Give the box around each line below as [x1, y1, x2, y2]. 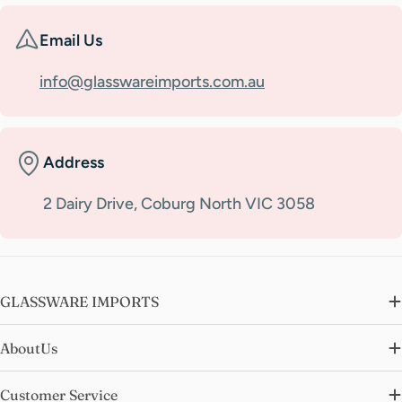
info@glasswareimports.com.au [39, 71, 265, 92]
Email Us [39, 30, 102, 50]
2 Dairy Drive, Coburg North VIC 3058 [43, 193, 315, 214]
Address [43, 152, 104, 172]
